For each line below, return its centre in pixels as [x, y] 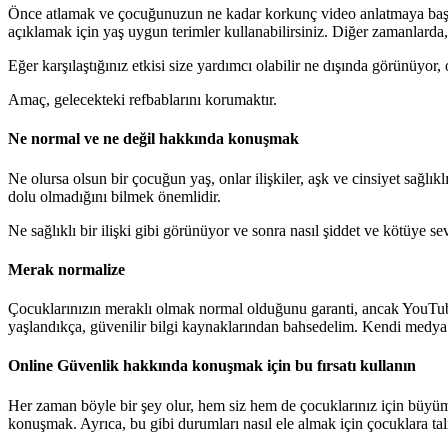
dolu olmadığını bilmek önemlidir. [114, 196]
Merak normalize [66, 269]
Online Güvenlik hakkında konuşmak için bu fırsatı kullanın [212, 366]
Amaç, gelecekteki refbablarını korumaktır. [142, 100]
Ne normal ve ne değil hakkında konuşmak [153, 139]
